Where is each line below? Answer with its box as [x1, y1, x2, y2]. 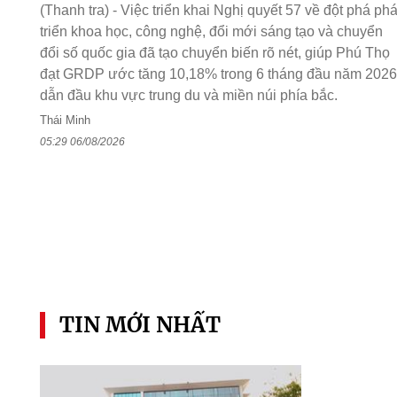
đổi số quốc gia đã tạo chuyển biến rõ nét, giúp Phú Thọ [39, 45, 390, 61]
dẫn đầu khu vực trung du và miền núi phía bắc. [39, 88, 338, 104]
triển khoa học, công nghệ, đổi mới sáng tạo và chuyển [39, 24, 383, 40]
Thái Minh [39, 113, 90, 128]
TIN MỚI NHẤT [58, 310, 221, 339]
